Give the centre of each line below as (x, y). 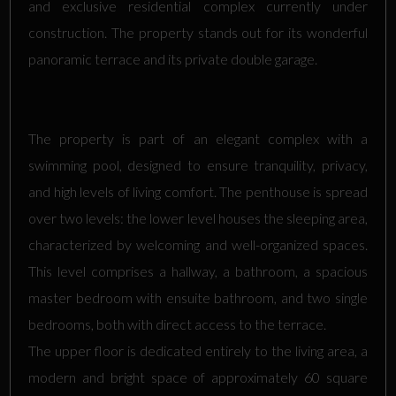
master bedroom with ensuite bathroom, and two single (198, 297)
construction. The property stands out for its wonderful (198, 32)
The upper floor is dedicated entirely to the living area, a (198, 350)
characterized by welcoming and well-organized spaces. (198, 244)
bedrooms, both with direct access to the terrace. (178, 324)
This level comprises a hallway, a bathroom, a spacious (198, 271)
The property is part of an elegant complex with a (198, 138)
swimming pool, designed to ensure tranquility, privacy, (198, 165)
